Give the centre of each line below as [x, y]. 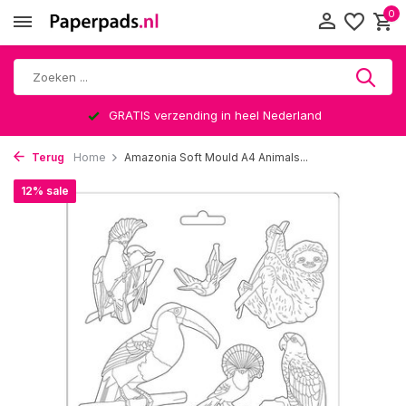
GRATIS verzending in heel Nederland [213, 115]
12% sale [45, 191]
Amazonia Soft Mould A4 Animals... [216, 157]
